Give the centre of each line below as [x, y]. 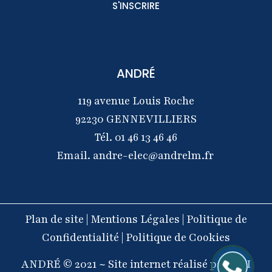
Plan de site [56, 219]
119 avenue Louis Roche [136, 101]
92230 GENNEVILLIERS [136, 119]
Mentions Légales [136, 219]
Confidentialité [80, 237]
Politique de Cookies [178, 237]
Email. [74, 156]
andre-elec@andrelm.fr [153, 156]
